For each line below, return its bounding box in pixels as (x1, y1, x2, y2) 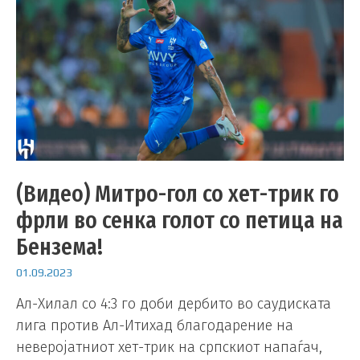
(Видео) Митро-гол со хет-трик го (16, 178, 339, 208)
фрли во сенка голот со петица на (16, 205, 343, 235)
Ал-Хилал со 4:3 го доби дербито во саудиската (16, 294, 331, 313)
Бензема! (16, 231, 103, 261)
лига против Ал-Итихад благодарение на (16, 316, 293, 334)
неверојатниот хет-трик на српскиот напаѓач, (16, 337, 322, 356)
